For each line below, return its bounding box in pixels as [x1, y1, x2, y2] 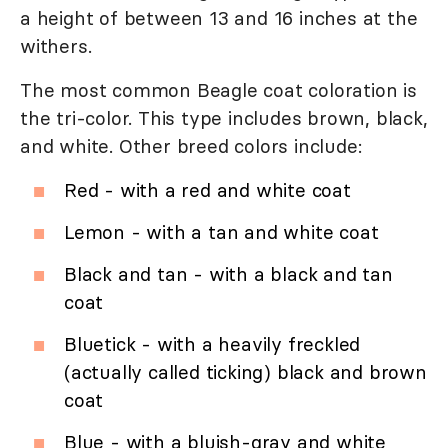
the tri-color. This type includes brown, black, [20, 106, 428, 131]
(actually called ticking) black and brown [64, 360, 427, 385]
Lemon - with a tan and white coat [64, 220, 379, 245]
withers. [20, 34, 92, 59]
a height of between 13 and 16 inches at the [20, 6, 418, 31]
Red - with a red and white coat [64, 178, 351, 203]
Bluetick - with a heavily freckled [64, 332, 361, 357]
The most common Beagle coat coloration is [20, 78, 417, 103]
